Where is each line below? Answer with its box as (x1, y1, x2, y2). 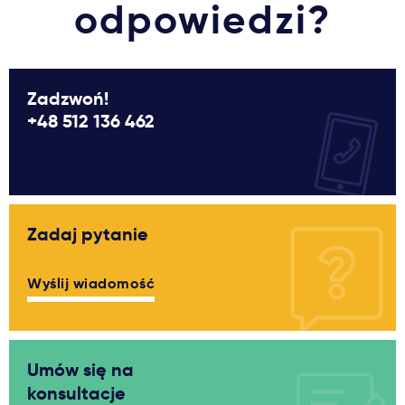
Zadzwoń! (27, 87, 108, 110)
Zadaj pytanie (27, 222, 148, 246)
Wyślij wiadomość (27, 274, 155, 293)
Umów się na (27, 358, 134, 381)
